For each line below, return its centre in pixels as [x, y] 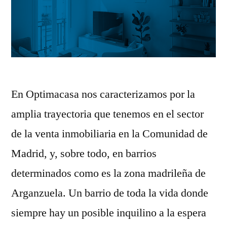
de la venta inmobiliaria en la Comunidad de [109, 134]
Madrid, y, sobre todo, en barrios [84, 153]
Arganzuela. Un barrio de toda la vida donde [110, 193]
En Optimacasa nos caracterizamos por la [103, 94]
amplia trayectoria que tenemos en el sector [107, 114]
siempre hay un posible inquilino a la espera [109, 213]
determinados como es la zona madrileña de [108, 173]
